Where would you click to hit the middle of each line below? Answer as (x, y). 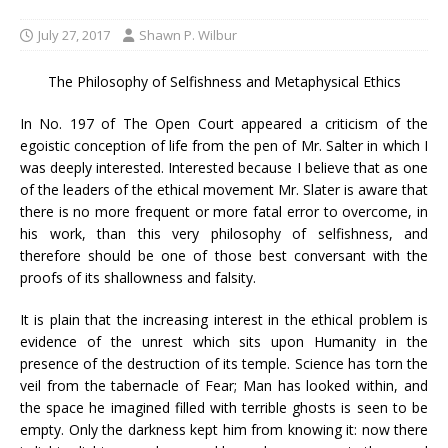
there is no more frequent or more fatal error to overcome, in (224, 211)
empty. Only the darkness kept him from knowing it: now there (224, 429)
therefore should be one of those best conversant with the (224, 255)
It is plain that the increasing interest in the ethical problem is (224, 319)
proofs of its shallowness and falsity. (138, 277)
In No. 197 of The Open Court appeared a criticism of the (224, 123)
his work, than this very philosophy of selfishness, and (224, 233)
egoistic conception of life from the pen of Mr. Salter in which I (224, 145)
